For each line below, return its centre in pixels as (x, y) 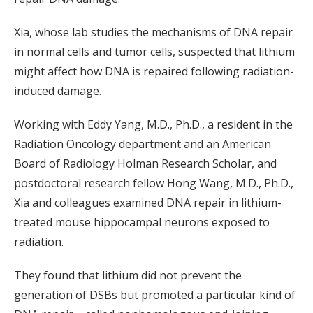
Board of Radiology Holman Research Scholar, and (145, 164)
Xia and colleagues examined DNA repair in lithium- (148, 203)
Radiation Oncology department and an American (143, 144)
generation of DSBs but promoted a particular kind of (155, 295)
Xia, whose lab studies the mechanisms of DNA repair (153, 32)
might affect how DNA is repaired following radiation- (154, 72)
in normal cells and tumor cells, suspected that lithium (154, 52)
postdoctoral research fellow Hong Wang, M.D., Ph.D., (154, 183)
